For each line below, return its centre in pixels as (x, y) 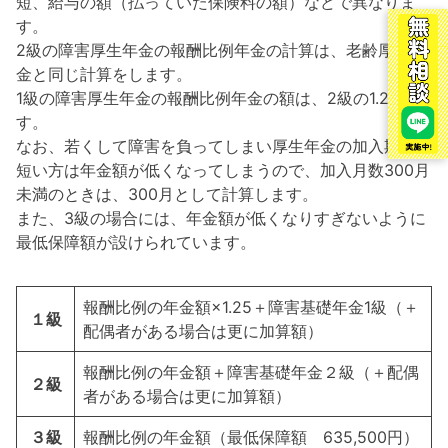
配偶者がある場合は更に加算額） (203, 331)
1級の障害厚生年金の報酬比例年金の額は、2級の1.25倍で (223, 98)
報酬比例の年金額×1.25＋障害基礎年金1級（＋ (251, 307)
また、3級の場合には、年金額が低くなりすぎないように (221, 218)
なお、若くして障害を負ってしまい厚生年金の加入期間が (224, 146)
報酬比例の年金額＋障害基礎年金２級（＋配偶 (251, 372)
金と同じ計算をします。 (104, 74)
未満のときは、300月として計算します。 (167, 194)
